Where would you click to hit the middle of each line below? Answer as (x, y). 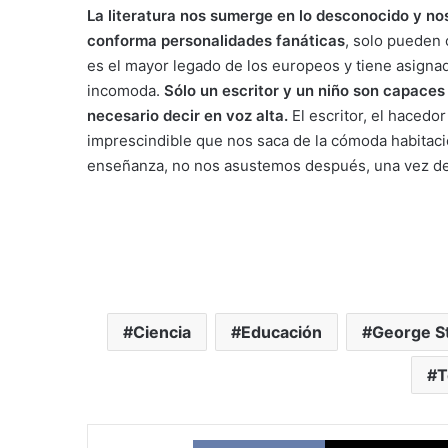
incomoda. (125, 90)
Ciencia (162, 332)
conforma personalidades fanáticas (216, 40)
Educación (281, 332)
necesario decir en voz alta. (187, 115)
